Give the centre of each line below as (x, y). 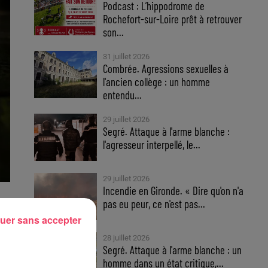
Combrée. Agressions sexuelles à (166, 68)
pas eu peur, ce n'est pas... (154, 204)
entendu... (123, 95)
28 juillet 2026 (127, 238)
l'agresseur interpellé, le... (152, 144)
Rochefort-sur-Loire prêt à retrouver (173, 19)
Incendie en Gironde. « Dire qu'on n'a (173, 191)
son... (114, 32)
